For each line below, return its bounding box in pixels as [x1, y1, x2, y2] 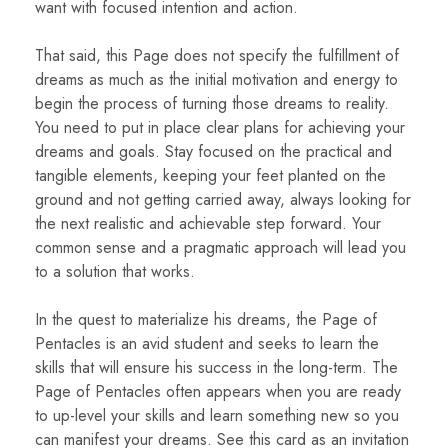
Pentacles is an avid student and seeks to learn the [35, 332, 379, 356]
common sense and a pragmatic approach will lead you [35, 236, 406, 260]
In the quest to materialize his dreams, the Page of [35, 308, 377, 332]
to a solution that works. [35, 260, 195, 284]
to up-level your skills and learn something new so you [35, 404, 399, 428]
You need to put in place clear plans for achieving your [35, 116, 405, 140]
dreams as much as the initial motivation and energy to [35, 68, 398, 92]
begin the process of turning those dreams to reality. [35, 92, 389, 116]
